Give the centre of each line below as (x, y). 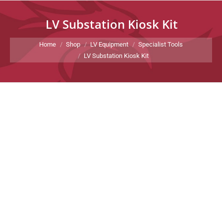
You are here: (32, 39)
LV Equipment (109, 44)
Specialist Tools (161, 44)
